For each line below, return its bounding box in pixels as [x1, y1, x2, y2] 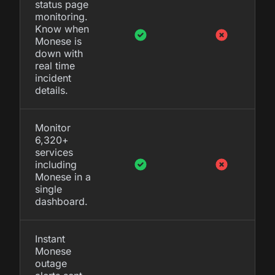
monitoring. [35, 10, 88, 23]
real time [35, 59, 75, 72]
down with [35, 47, 83, 60]
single [35, 182, 62, 195]
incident [35, 71, 71, 84]
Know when [35, 22, 89, 35]
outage [35, 257, 67, 269]
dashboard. [35, 195, 88, 207]
